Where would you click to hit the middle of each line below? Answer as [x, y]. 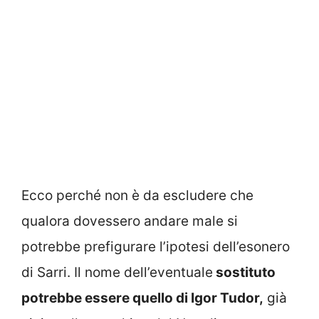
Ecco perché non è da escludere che [137, 196]
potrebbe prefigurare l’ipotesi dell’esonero [156, 247]
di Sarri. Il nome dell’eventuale [117, 273]
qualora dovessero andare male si [130, 221]
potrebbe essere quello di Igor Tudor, [142, 298]
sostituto [244, 273]
